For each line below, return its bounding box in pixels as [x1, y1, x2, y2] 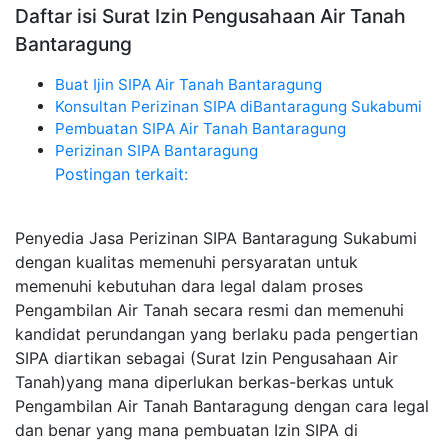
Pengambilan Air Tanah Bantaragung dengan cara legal [15, 396, 429, 416]
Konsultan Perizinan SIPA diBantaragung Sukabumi [55, 97, 422, 116]
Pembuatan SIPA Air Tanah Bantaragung [55, 119, 346, 138]
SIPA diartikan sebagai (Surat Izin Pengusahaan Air [15, 348, 398, 368]
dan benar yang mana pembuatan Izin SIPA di [15, 420, 358, 440]
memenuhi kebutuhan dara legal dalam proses [15, 276, 363, 296]
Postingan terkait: [55, 164, 188, 184]
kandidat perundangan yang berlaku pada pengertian [15, 324, 418, 344]
